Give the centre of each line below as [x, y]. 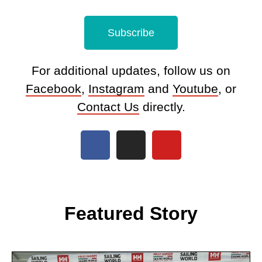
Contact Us [108, 106]
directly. [162, 106]
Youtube [195, 88]
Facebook [54, 88]
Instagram [116, 88]
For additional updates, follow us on [131, 70]
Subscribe [131, 32]
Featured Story [131, 213]
